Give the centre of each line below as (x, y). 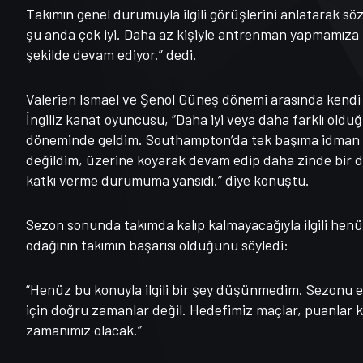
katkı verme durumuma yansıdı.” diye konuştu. (168, 179)
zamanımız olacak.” (84, 329)
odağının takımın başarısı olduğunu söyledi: (157, 244)
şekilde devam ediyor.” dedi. (111, 54)
